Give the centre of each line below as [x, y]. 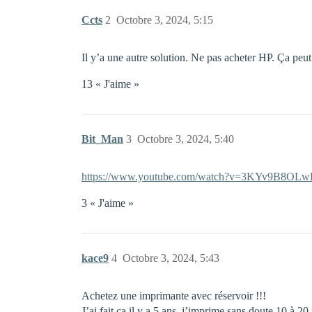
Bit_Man [102, 139]
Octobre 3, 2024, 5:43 [171, 258]
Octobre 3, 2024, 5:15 [165, 20]
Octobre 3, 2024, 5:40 [186, 139]
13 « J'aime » [110, 84]
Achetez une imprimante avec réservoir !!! [174, 296]
